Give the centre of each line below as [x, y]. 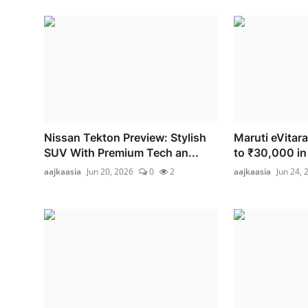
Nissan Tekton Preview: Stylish [125, 137]
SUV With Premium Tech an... [121, 152]
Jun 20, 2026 [110, 171]
